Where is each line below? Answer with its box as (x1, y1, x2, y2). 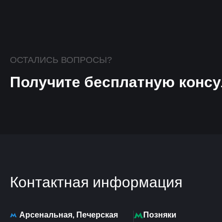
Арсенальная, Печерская (19, 210, 118, 219)
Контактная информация (10, 173, 182, 190)
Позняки (143, 211, 176, 220)
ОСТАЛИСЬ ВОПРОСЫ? (10, 55, 112, 65)
